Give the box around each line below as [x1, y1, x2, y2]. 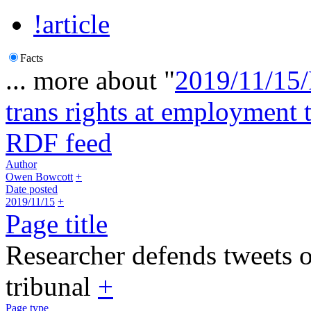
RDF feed [6, 127, 112, 158]
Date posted [6, 183, 58, 195]
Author [6, 158, 37, 170]
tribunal [6, 271, 98, 301]
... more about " [6, 65, 175, 95]
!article [33, 8, 110, 39]
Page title [6, 208, 108, 239]
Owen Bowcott [6, 170, 73, 183]
